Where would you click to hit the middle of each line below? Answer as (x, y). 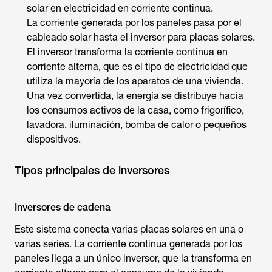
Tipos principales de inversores (92, 170)
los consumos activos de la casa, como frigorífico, (135, 110)
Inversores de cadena (63, 207)
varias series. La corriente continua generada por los (128, 244)
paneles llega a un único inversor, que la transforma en (133, 258)
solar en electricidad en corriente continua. (120, 8)
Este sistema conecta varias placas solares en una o (129, 229)
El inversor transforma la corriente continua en (127, 52)
